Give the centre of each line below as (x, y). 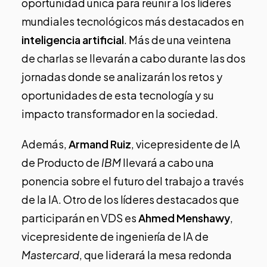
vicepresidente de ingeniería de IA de (115, 236)
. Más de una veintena (178, 39)
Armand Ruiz (100, 144)
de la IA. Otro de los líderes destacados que (130, 199)
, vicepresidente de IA (186, 144)
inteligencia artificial (73, 39)
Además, (45, 144)
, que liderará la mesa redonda (156, 254)
